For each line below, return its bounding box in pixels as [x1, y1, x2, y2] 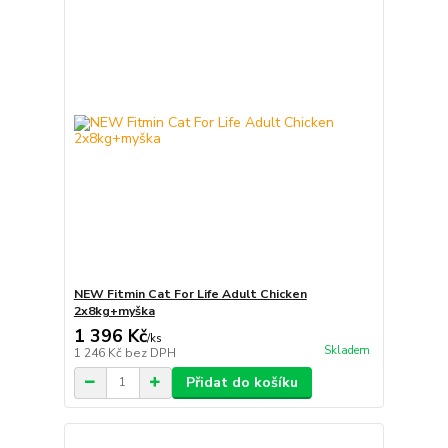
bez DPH [124, 344, 176, 361]
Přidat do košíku [185, 372, 298, 392]
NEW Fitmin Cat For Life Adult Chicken [73, 285, 307, 302]
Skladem [323, 342, 370, 358]
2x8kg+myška [73, 302, 155, 319]
